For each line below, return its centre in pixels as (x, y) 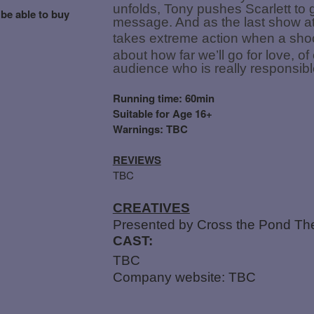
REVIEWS (137, 159)
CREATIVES (151, 207)
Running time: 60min (163, 98)
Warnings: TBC (150, 129)
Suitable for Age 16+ (162, 113)
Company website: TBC (184, 277)
